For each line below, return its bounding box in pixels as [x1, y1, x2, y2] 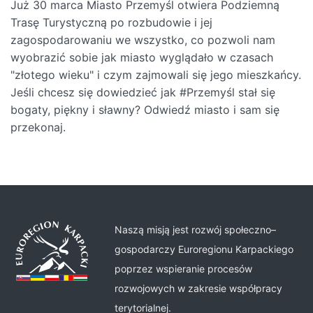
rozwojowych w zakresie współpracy [115, 282, 283, 294]
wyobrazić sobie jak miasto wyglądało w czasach [10, 50, 273, 64]
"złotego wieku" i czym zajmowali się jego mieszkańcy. [10, 68, 301, 82]
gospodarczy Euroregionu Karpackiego [115, 243, 294, 255]
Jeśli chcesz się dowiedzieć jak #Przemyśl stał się [10, 85, 275, 99]
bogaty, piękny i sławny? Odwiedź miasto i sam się [10, 103, 279, 117]
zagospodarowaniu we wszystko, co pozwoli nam [10, 33, 275, 47]
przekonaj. [10, 120, 66, 134]
